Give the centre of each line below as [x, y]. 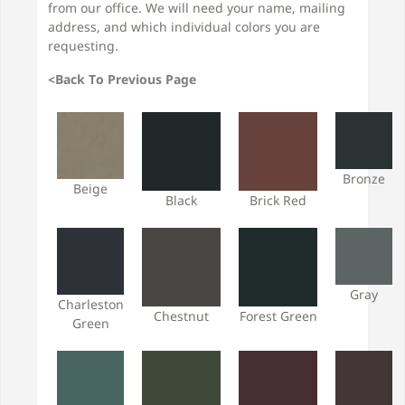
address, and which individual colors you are [184, 27]
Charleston [90, 304]
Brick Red [278, 200]
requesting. [83, 46]
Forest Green [278, 316]
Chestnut [181, 316]
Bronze [364, 178]
